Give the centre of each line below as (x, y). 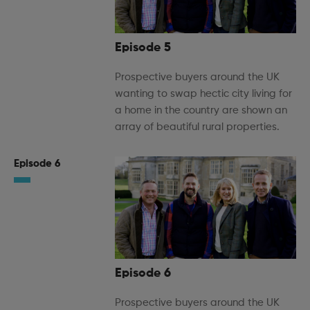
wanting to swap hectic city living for (203, 94)
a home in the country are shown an (201, 111)
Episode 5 (143, 48)
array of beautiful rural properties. (197, 127)
